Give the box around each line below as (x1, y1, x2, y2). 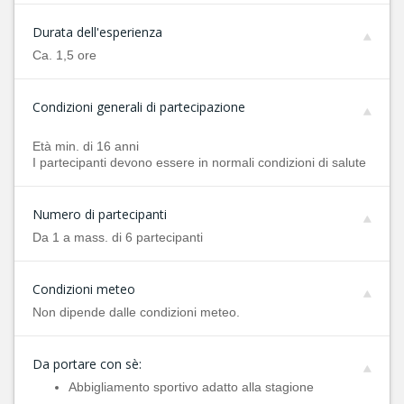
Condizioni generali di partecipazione (32, 98, 245, 115)
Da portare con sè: (32, 355, 142, 372)
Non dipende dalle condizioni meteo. (32, 305, 240, 319)
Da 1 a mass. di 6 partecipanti (32, 230, 203, 244)
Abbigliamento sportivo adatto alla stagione (69, 380, 314, 394)
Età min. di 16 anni (32, 139, 139, 153)
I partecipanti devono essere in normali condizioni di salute (32, 155, 366, 170)
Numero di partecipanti (32, 206, 167, 223)
